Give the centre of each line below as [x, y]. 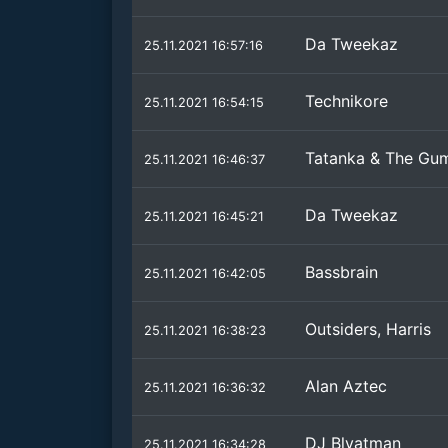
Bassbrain [341, 272]
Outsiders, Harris [368, 329]
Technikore [346, 101]
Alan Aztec [346, 386]
